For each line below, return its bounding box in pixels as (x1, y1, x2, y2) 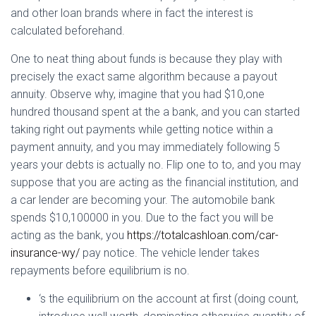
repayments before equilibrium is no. (11, 264, 190, 277)
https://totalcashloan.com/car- (127, 229, 279, 242)
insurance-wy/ (11, 246, 80, 260)
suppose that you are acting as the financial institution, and (11, 176, 298, 189)
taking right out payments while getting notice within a (11, 123, 273, 136)
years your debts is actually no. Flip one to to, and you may (11, 158, 301, 171)
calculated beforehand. (11, 24, 125, 37)
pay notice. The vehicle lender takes (80, 246, 260, 260)
